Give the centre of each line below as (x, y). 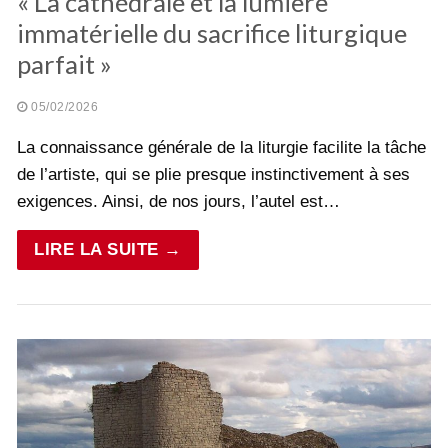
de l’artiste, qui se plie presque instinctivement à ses (213, 174)
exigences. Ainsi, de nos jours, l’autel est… (178, 201)
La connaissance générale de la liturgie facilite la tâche (221, 147)
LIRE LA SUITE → (108, 249)
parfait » (64, 63)
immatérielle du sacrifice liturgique (212, 32)
